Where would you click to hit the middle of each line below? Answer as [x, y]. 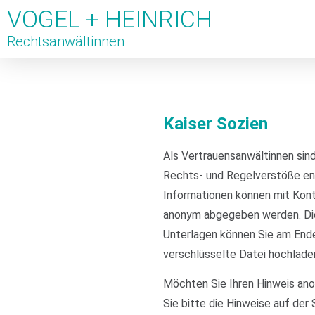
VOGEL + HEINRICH [110, 19]
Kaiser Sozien [215, 124]
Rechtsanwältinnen [66, 41]
